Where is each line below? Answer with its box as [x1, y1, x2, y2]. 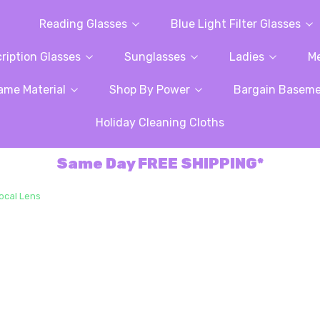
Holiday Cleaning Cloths [96, 116, 224, 129]
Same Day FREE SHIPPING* [56, 154, 264, 172]
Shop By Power [109, 83, 190, 96]
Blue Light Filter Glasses [170, 17, 301, 31]
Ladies [229, 50, 264, 64]
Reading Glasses [39, 17, 127, 31]
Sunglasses [124, 50, 186, 64]
